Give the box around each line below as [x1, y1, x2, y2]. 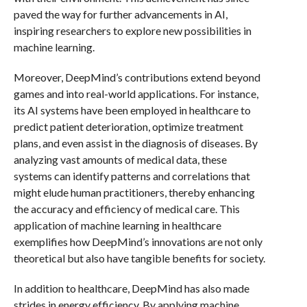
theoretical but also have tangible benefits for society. [13, 251, 265, 265]
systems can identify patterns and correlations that [13, 169, 250, 182]
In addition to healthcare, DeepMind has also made [13, 282, 249, 295]
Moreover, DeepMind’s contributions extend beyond [13, 71, 260, 84]
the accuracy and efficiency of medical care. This [13, 202, 240, 215]
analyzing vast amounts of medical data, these [13, 153, 227, 166]
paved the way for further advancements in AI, [13, 8, 228, 21]
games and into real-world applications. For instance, [13, 87, 258, 100]
